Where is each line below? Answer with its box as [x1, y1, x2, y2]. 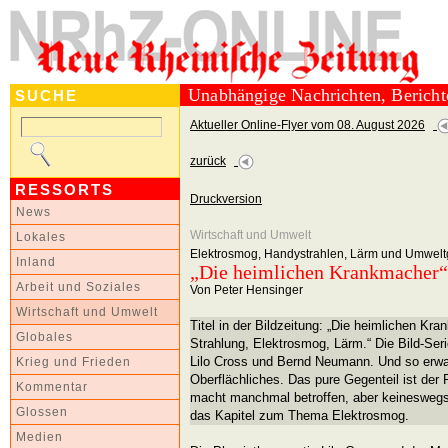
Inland [16, 256, 56, 268]
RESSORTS [15, 181, 114, 198]
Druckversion [190, 192, 262, 206]
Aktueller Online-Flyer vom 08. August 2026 [190, 118, 425, 132]
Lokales [16, 231, 66, 243]
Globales [16, 331, 73, 343]
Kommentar [16, 381, 88, 393]
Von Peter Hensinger [190, 283, 303, 297]
